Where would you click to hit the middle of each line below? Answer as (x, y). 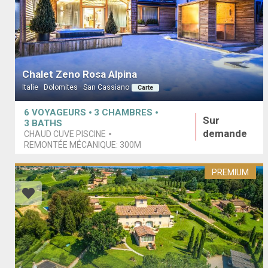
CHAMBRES (127, 112)
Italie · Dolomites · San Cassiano (76, 88)
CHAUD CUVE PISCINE (65, 134)
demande (225, 133)
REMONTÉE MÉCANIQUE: (72, 144)
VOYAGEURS (59, 112)
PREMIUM (231, 173)
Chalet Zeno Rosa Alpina (80, 74)
